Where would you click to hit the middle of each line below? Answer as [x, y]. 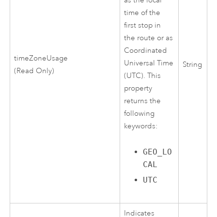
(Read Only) [34, 71]
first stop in [143, 26]
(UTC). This [143, 76]
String [193, 65]
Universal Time [149, 63]
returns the [143, 101]
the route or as [149, 38]
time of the [142, 13]
